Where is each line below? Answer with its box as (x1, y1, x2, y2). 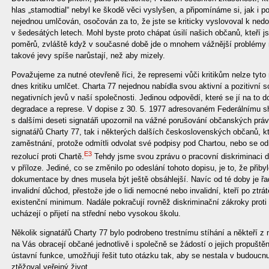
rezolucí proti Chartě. (11, 151, 84, 161)
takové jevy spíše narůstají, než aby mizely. (11, 50, 165, 60)
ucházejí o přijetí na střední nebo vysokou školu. (11, 208, 181, 218)
